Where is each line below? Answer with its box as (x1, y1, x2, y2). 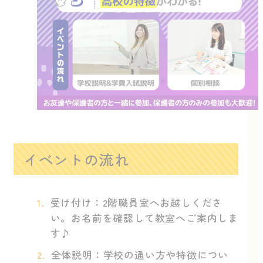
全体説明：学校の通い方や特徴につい (50, 247, 229, 262)
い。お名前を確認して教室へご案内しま (50, 210, 239, 225)
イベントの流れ (23, 148, 130, 170)
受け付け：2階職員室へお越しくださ (50, 194, 223, 210)
